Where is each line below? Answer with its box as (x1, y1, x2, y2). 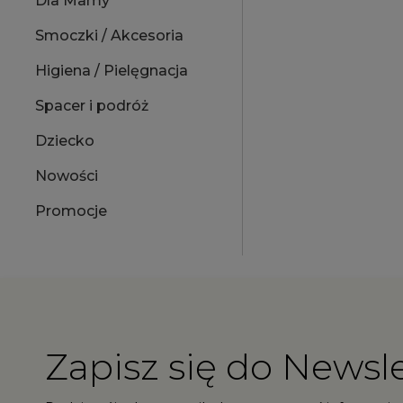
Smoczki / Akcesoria (35, 26, 184, 44)
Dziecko (35, 131, 94, 149)
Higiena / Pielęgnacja (35, 61, 188, 79)
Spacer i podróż (35, 96, 148, 114)
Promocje (35, 201, 107, 219)
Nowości (35, 166, 98, 184)
